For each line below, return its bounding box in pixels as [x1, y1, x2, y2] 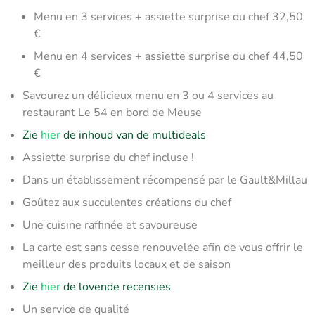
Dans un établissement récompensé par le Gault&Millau [22, 172, 307, 188]
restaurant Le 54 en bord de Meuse [22, 105, 202, 120]
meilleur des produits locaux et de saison [22, 257, 231, 272]
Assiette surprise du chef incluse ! [22, 150, 194, 165]
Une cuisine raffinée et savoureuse [22, 217, 198, 233]
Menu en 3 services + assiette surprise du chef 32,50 [34, 9, 303, 25]
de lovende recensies [60, 279, 171, 295]
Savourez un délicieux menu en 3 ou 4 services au [22, 88, 274, 103]
